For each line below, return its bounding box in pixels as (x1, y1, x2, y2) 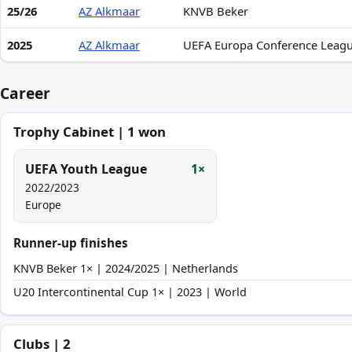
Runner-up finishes (13, 235, 128, 251)
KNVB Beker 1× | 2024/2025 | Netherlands (13, 261, 238, 276)
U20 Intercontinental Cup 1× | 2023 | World (13, 284, 247, 299)
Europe (25, 197, 61, 212)
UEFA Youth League (25, 160, 147, 178)
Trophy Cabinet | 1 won (13, 123, 166, 141)
